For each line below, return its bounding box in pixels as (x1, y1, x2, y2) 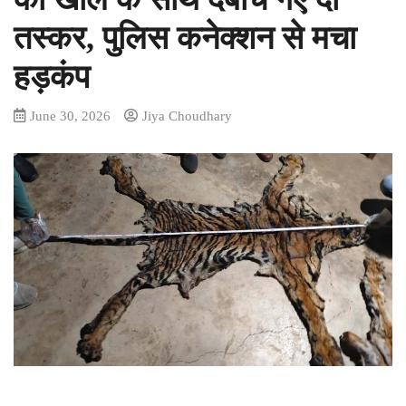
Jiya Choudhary (142, 108, 232, 123)
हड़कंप (14, 59, 90, 95)
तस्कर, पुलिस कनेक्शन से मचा (14, 20, 356, 56)
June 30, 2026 (30, 108, 111, 123)
